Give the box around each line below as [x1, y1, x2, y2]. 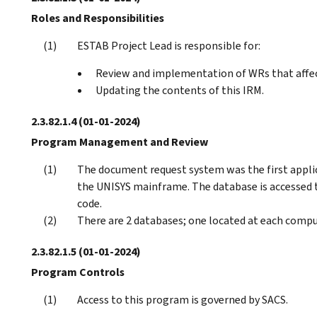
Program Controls [31, 264, 125, 279]
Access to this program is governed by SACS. [77, 292, 288, 307]
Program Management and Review [31, 134, 208, 149]
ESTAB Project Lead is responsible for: [77, 38, 260, 53]
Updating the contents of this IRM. [96, 82, 264, 98]
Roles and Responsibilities [31, 10, 164, 25]
